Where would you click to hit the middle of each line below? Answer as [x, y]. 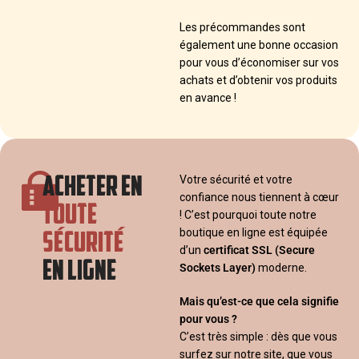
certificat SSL [238, 250]
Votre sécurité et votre [236, 179]
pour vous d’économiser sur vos [259, 62]
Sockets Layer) [219, 267]
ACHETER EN [93, 184]
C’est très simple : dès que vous [258, 336]
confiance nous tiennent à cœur [259, 197]
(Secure [295, 250]
